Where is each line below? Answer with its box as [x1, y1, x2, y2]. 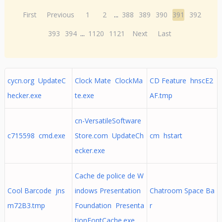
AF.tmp [149, 91, 172, 100]
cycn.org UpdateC [7, 76, 66, 85]
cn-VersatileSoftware [74, 116, 141, 125]
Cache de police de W [74, 171, 144, 180]
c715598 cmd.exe [7, 131, 65, 140]
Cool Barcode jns [7, 186, 65, 195]
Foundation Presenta [74, 201, 144, 210]
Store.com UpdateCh [74, 131, 144, 140]
